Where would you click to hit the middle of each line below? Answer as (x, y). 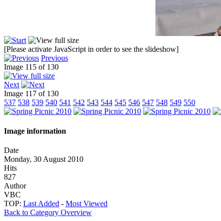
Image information (36, 131)
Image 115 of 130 (33, 67)
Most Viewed (87, 203)
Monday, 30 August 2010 (45, 159)
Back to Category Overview (48, 212)
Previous (55, 58)
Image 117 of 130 (33, 94)
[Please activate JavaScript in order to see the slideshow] (91, 49)
